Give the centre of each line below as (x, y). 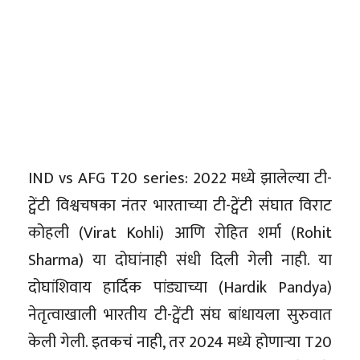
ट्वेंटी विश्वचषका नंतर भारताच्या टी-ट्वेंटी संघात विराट (180, 205)
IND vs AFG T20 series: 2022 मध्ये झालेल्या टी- (180, 178)
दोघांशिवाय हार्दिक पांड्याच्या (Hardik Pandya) (180, 287)
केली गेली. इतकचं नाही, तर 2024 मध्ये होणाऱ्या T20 (180, 342)
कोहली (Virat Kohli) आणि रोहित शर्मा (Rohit (180, 233)
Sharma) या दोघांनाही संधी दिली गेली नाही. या (180, 260)
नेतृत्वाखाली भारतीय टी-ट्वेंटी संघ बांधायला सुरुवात (180, 315)
